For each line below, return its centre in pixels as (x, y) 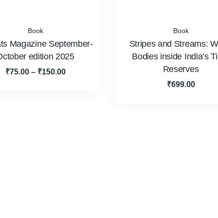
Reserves (181, 69)
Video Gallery (142, 200)
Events (73, 200)
